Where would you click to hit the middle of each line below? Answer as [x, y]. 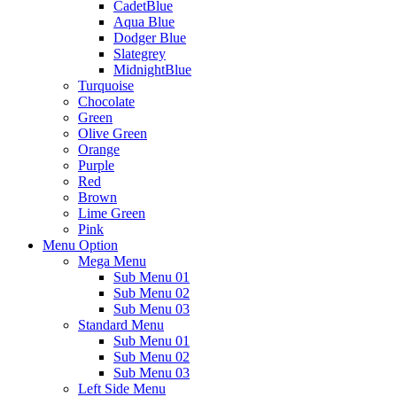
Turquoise [106, 86]
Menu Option [80, 245]
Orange [99, 149]
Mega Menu [112, 261]
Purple [96, 165]
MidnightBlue [152, 70]
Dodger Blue [150, 38]
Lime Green [112, 213]
